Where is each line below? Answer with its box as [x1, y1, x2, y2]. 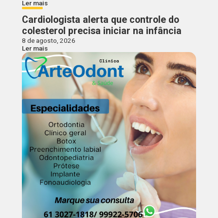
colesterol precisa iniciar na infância [21, 25, 182, 37]
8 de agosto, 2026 [21, 36, 75, 45]
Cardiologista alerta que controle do [21, 14, 179, 26]
